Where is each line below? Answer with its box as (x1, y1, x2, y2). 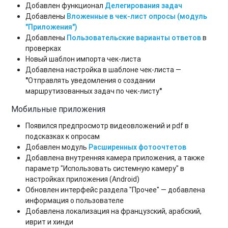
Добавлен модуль (25, 142, 89, 152)
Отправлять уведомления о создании (28, 75, 156, 85)
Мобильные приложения (11, 103, 106, 114)
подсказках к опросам (25, 131, 100, 141)
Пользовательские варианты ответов (67, 33, 202, 42)
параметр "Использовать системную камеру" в (25, 163, 185, 173)
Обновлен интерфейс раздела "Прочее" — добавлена (25, 185, 206, 194)
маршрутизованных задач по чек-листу (25, 86, 160, 96)
